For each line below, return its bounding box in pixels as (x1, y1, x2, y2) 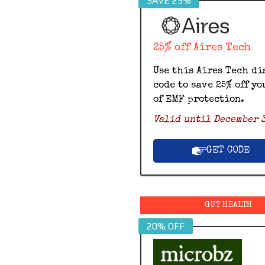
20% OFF (147, 221, 185, 232)
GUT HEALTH (205, 201, 253, 210)
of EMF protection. (153, 95, 244, 105)
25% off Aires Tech (153, 43, 251, 54)
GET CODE (206, 146, 250, 156)
